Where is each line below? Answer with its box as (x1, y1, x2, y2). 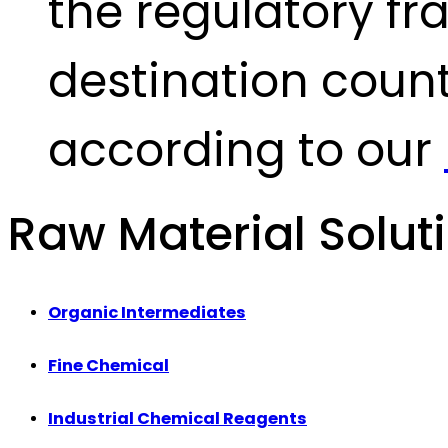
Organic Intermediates (48, 301, 246, 325)
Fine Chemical (48, 353, 169, 377)
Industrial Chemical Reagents (48, 406, 307, 430)
